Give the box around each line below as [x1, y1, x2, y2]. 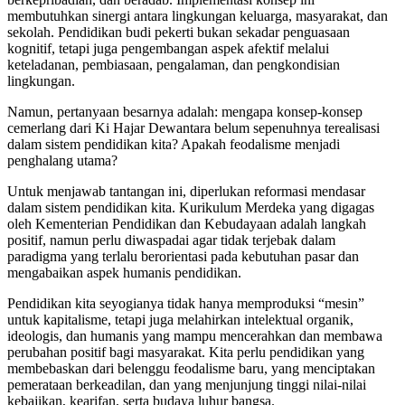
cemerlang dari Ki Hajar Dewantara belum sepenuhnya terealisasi [7, 120, 380, 137]
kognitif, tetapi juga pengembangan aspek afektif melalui [7, 41, 329, 57]
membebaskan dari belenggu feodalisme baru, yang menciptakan [7, 361, 375, 377]
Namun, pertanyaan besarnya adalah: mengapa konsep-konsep [7, 104, 363, 120]
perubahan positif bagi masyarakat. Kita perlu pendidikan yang [7, 344, 364, 361]
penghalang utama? [7, 153, 118, 169]
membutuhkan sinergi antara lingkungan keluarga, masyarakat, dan [7, 8, 388, 24]
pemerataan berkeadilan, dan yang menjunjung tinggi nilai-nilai [7, 377, 366, 393]
